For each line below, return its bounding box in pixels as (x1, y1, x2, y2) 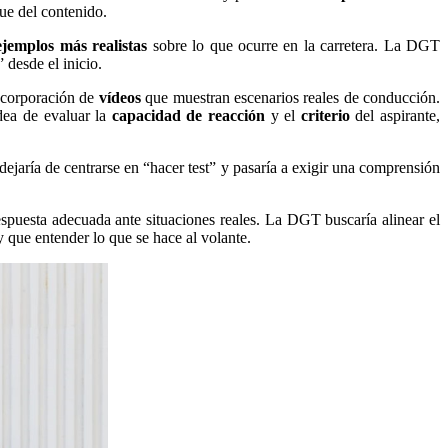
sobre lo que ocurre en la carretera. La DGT (147, 36, 441, 54)
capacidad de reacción (111, 106, 266, 124)
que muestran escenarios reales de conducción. (140, 88, 441, 106)
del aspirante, (349, 106, 441, 124)
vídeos (98, 88, 141, 106)
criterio (300, 106, 350, 124)
